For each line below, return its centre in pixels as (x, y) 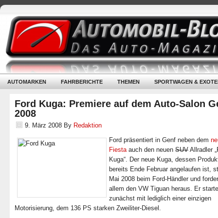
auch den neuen (151, 150)
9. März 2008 (43, 125)
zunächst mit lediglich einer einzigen (160, 198)
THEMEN (128, 82)
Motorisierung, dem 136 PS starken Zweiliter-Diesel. (88, 208)
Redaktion (88, 125)
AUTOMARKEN (27, 82)
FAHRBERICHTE (82, 82)
